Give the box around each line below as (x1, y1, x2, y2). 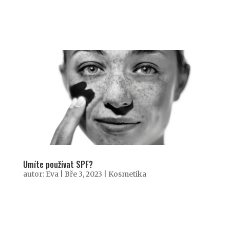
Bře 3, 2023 (64, 169, 102, 179)
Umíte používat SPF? (23, 158, 93, 171)
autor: (23, 169, 46, 179)
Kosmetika (108, 169, 146, 179)
